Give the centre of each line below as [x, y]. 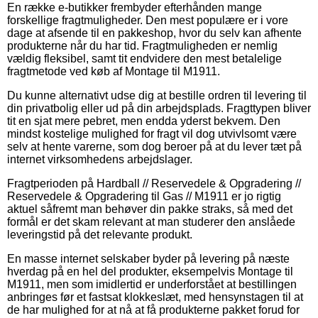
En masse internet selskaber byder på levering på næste [148, 258]
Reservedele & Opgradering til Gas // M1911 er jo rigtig [144, 196]
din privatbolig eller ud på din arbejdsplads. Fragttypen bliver [159, 108]
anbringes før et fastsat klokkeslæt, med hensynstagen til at [155, 297]
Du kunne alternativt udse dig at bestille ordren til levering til [157, 95]
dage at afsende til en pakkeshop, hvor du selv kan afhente [154, 33]
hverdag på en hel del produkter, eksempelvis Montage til [150, 271]
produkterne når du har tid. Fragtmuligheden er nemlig [142, 45]
